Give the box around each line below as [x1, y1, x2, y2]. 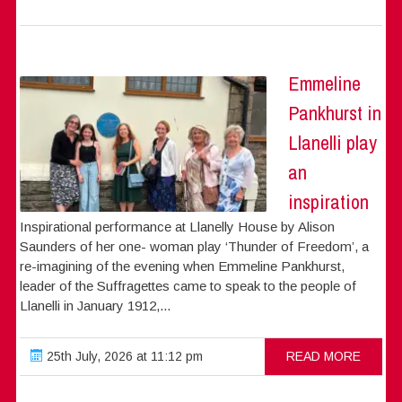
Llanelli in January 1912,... [20, 297, 171, 313]
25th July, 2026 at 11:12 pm [43, 348, 204, 363]
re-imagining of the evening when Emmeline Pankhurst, [20, 258, 345, 274]
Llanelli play [288, 128, 378, 156]
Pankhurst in [288, 99, 382, 127]
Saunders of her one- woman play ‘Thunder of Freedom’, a [20, 238, 370, 254]
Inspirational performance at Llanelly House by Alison [20, 218, 336, 234]
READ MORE [285, 348, 361, 363]
